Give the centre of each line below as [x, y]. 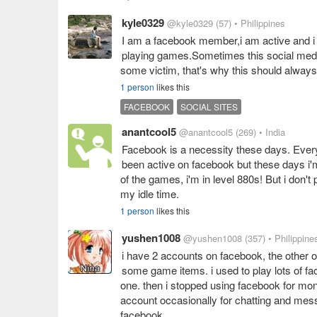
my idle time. [150, 194]
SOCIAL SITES [209, 106]
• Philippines [260, 23]
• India [272, 132]
